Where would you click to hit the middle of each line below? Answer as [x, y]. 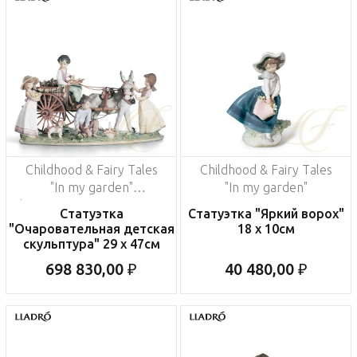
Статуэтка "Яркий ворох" [266, 214]
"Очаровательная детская [91, 229]
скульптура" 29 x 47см [91, 244]
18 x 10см [266, 229]
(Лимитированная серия [91, 205]
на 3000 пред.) [91, 223]
